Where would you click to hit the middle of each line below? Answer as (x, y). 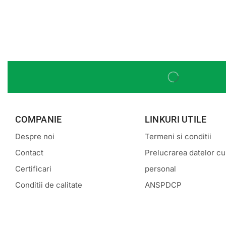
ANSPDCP (163, 185)
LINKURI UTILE (176, 119)
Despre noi (35, 136)
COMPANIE (39, 119)
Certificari (33, 168)
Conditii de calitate (49, 185)
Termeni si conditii (178, 136)
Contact (29, 152)
